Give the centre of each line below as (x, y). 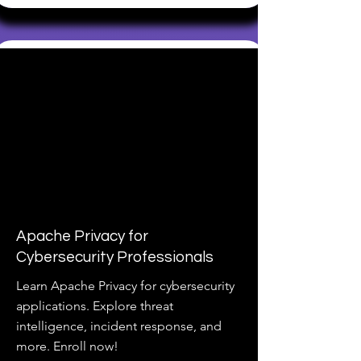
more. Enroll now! (67, 346)
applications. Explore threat (95, 306)
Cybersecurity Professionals (115, 257)
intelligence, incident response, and (119, 326)
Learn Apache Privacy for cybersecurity (125, 286)
